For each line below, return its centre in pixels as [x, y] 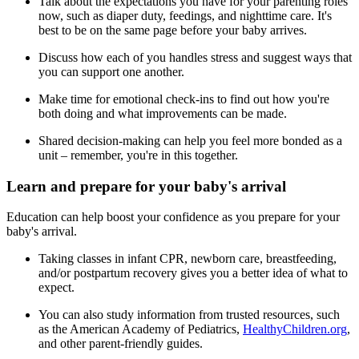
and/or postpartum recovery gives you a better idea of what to [193, 273]
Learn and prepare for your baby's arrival [146, 186]
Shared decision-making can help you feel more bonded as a [190, 140]
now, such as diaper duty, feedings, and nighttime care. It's [185, 15]
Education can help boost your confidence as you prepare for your [173, 217]
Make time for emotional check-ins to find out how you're [184, 99]
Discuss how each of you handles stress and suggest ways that [195, 57]
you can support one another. [111, 71]
